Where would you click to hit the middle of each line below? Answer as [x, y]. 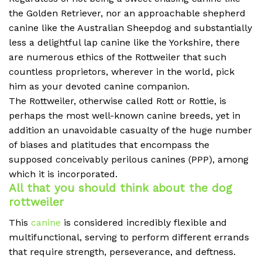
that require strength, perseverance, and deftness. [122, 251]
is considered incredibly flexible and [144, 222]
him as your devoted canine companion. [99, 87]
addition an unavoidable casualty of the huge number [130, 130]
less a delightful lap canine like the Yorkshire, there [124, 43]
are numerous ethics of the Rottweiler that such [118, 57]
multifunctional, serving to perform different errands [129, 237]
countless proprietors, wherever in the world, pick [122, 72]
